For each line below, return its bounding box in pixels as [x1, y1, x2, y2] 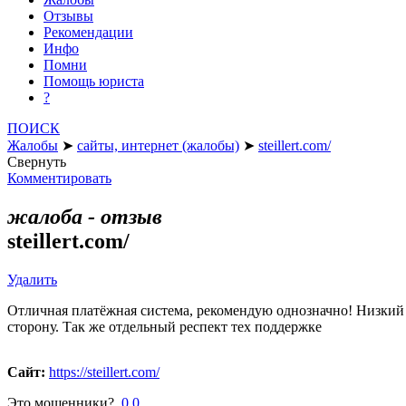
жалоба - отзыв [7, 204, 162, 228]
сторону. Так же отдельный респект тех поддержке [7, 318, 322, 334]
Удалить [7, 271, 57, 287]
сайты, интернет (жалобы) [77, 137, 239, 153]
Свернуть [7, 153, 66, 169]
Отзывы [43, 7, 93, 24]
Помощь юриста [43, 72, 144, 89]
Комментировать [7, 169, 111, 186]
